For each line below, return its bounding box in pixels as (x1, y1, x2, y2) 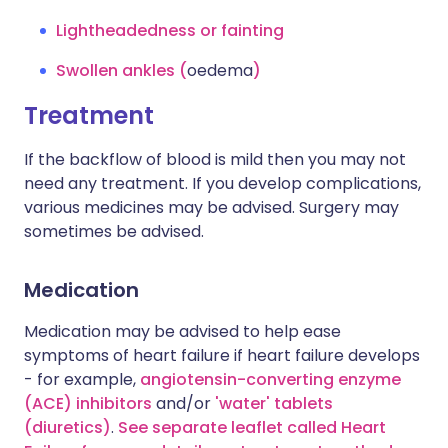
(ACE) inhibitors (24, 392, 152, 415)
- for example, (24, 368, 140, 391)
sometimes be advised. (24, 220, 204, 243)
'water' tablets (215, 392, 333, 415)
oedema (187, 59, 253, 82)
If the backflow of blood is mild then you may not (24, 148, 406, 171)
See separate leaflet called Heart (118, 416, 386, 439)
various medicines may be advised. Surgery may (24, 196, 399, 219)
